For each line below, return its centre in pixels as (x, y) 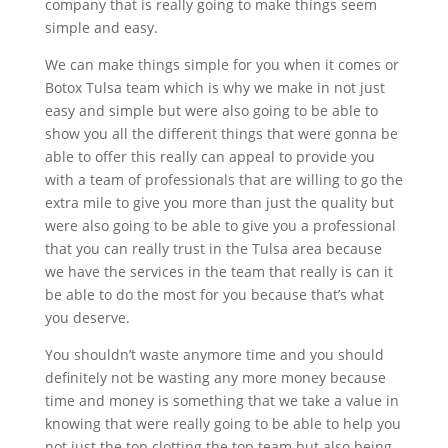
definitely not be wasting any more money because (215, 378)
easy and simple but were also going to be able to (211, 111)
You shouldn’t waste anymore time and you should (214, 355)
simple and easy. (101, 28)
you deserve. (87, 318)
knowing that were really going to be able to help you (222, 424)
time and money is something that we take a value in (221, 401)
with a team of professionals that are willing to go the (223, 180)
